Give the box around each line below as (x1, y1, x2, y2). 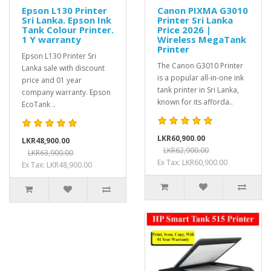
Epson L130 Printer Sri (22, 51, 96, 61)
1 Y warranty (22, 33, 81, 45)
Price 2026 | (157, 24, 211, 36)
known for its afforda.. (157, 97, 233, 107)
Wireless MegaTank (157, 33, 246, 45)
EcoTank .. (22, 99, 56, 109)
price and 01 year (22, 75, 82, 85)
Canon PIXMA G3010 (157, 4, 248, 16)
